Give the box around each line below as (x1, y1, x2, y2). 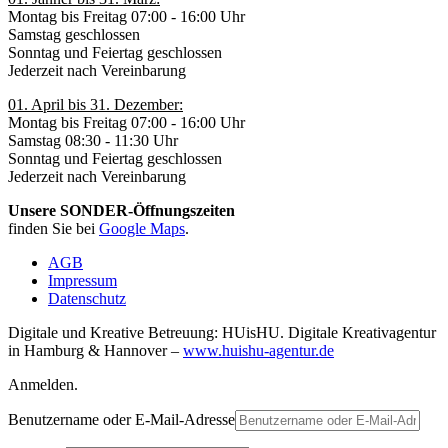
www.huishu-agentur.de (183, 342, 334, 360)
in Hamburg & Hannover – (8, 342, 183, 360)
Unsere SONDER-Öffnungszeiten (8, 202, 235, 220)
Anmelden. (8, 376, 78, 394)
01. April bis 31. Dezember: (8, 96, 183, 114)
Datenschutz (48, 290, 126, 308)
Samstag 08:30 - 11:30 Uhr (8, 132, 178, 150)
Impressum (48, 272, 117, 290)
